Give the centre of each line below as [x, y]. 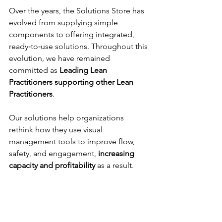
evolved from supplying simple [64, 23]
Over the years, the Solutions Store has [78, 11]
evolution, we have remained [60, 58]
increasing [117, 153]
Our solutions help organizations [67, 118]
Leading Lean [84, 70]
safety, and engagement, [54, 153]
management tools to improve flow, [73, 141]
